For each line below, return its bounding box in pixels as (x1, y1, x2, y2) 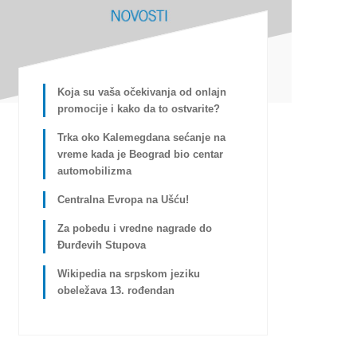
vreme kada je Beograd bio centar (57, 147, 223, 160)
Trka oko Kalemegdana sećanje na (57, 131, 226, 143)
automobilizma (57, 164, 131, 177)
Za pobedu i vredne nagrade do (57, 222, 212, 234)
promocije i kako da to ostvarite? (57, 102, 220, 115)
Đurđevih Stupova (57, 238, 146, 251)
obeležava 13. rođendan (57, 284, 175, 296)
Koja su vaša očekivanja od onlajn (57, 85, 226, 98)
